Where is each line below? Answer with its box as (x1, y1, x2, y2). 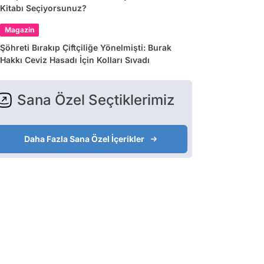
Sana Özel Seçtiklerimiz (17, 91, 174, 108)
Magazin (5, 25, 34, 34)
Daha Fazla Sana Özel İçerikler (24, 134, 144, 144)
